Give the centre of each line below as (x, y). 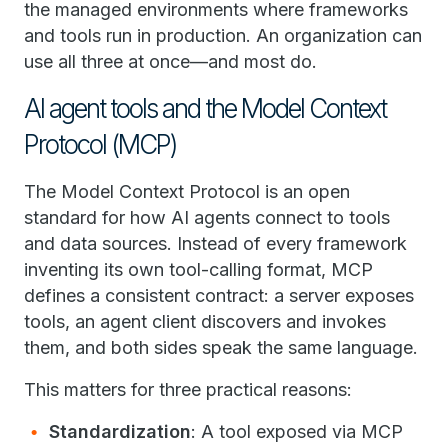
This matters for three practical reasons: (188, 390)
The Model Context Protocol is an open (187, 192)
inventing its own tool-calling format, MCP (198, 270)
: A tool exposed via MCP (297, 432)
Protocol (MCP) (100, 145)
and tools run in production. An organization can (223, 36)
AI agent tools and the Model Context (205, 109)
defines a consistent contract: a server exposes (219, 296)
